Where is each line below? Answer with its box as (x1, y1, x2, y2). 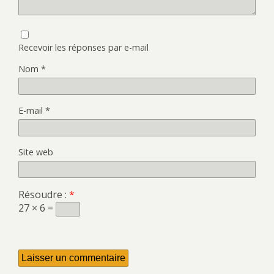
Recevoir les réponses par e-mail (18, 42, 149, 54)
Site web (18, 146, 53, 158)
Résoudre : (18, 188, 69, 202)
